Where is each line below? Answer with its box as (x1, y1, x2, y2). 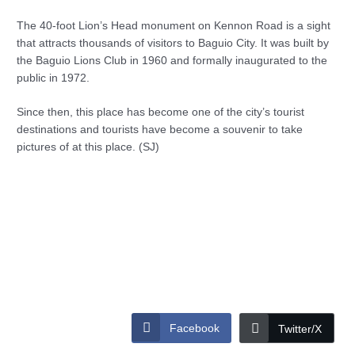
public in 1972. (17, 71, 90, 84)
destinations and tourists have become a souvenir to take (17, 124, 303, 136)
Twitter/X (277, 322, 322, 335)
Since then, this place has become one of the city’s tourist (17, 106, 305, 119)
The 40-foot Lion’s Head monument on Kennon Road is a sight (17, 19, 331, 32)
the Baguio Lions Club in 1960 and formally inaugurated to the (17, 54, 328, 67)
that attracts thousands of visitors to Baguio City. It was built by (17, 36, 330, 49)
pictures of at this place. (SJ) (17, 141, 160, 154)
